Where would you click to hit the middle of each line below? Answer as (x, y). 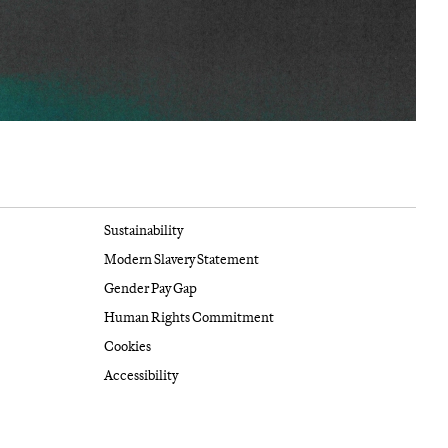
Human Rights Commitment (188, 317)
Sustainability (143, 230)
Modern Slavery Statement (181, 259)
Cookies (127, 346)
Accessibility (140, 375)
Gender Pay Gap (150, 288)
